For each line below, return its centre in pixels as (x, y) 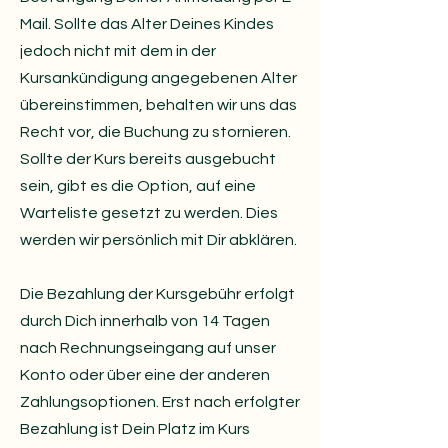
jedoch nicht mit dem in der (118, 51)
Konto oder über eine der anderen (145, 375)
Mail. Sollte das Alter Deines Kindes (147, 24)
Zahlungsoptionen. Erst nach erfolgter (160, 402)
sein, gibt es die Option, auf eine (138, 186)
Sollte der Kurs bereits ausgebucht (148, 159)
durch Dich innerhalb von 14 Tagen (145, 321)
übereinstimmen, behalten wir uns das (158, 105)
